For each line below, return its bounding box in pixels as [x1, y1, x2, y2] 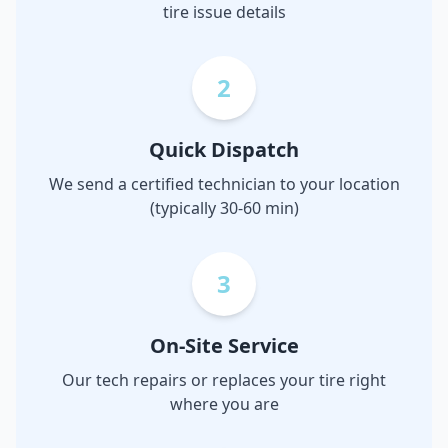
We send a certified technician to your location [48, 173, 400, 196]
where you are [169, 393, 279, 416]
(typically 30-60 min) [149, 197, 299, 220]
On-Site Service [149, 332, 299, 360]
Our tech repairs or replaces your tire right [62, 369, 386, 392]
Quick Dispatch [149, 136, 299, 164]
